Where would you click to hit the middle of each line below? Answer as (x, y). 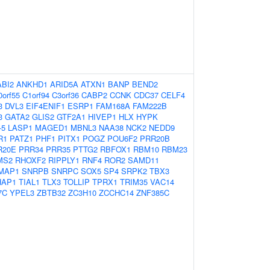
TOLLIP (77, 182)
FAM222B (150, 106)
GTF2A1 (71, 117)
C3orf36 (65, 95)
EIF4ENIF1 (46, 106)
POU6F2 (122, 138)
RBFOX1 (115, 149)
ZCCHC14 (116, 193)
